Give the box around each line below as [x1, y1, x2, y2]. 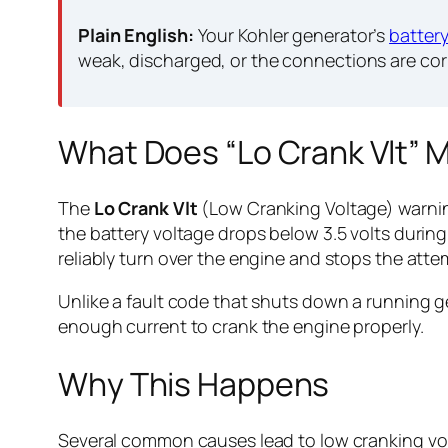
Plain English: [78, 23, 194, 48]
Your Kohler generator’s [193, 23, 390, 48]
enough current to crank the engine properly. [58, 314, 424, 339]
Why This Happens [58, 361, 330, 406]
